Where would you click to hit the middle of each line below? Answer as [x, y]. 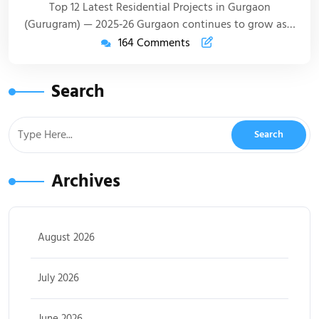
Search [78, 92]
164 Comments [154, 43]
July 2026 [58, 278]
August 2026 [66, 238]
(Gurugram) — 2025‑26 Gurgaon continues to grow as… [159, 25]
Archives [86, 182]
